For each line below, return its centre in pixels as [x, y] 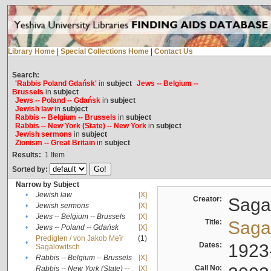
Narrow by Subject [47, 185]
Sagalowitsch [57, 247]
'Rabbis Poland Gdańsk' [56, 84]
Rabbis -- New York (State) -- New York [80, 126]
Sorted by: [31, 170]
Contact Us [173, 52]
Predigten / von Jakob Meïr [79, 239]
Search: [25, 75]
